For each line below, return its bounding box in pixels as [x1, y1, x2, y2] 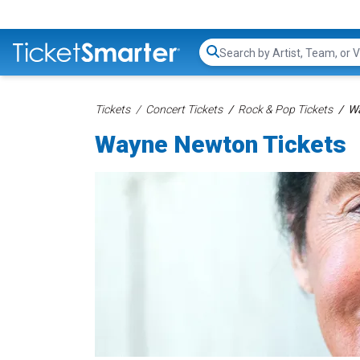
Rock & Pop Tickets [238, 103, 333, 116]
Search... [219, 52, 264, 68]
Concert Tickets [145, 103, 223, 116]
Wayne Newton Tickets [95, 130, 346, 158]
